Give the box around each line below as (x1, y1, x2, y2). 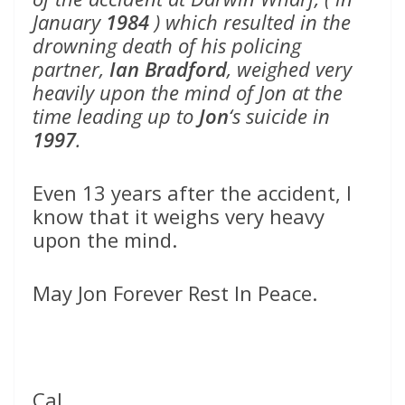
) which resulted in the (149, 8, 351, 36)
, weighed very (227, 55, 352, 83)
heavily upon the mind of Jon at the (33, 79, 343, 107)
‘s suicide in (229, 102, 330, 130)
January (33, 8, 106, 36)
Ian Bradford (109, 55, 227, 83)
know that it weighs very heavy (33, 202, 325, 231)
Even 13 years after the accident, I (33, 179, 352, 207)
